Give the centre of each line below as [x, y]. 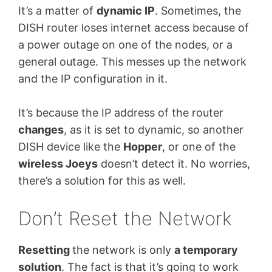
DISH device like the [71, 147]
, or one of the [199, 147]
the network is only [123, 250]
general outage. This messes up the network [132, 61]
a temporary [206, 250]
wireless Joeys [58, 164]
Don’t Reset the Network [125, 219]
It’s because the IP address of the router [121, 113]
